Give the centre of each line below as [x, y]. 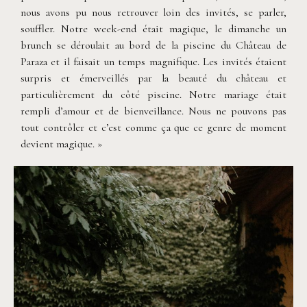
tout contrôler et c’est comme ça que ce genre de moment [153, 127]
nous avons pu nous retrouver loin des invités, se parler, [153, 12]
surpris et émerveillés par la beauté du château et [153, 78]
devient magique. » [61, 144]
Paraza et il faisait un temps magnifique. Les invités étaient [153, 61]
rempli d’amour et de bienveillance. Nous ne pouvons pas [153, 111]
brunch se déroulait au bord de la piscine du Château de [153, 45]
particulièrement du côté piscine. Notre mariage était [153, 94]
